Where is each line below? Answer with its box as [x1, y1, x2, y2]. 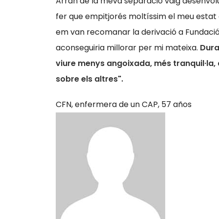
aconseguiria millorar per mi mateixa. [56, 42, 200, 53]
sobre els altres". [56, 73, 123, 85]
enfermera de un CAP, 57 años [75, 99, 192, 110]
